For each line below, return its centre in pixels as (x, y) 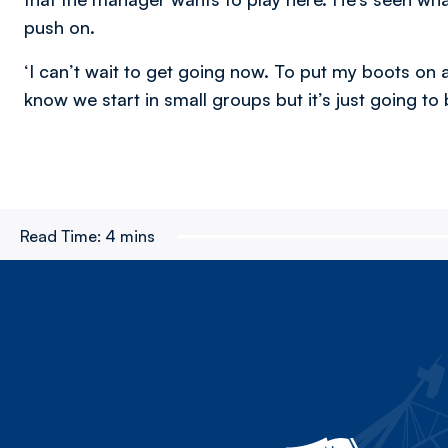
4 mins (130, 236)
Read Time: (60, 236)
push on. (59, 27)
